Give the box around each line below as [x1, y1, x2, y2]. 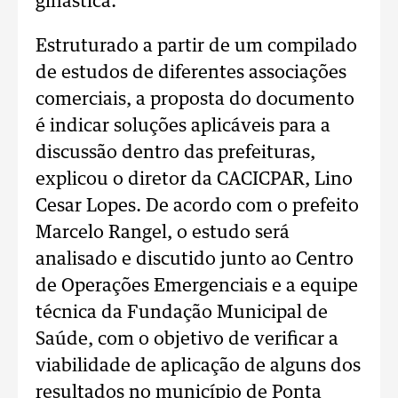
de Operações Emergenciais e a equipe [36, 277, 358, 295]
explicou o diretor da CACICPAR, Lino [36, 171, 353, 188]
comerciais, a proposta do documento [36, 91, 354, 108]
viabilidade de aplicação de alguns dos [36, 357, 361, 375]
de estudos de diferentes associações [36, 64, 346, 82]
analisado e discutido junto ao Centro [36, 251, 354, 268]
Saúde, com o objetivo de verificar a [36, 330, 338, 348]
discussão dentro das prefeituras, [36, 144, 315, 162]
